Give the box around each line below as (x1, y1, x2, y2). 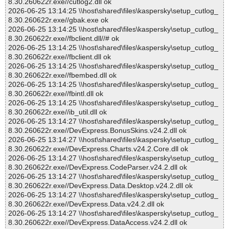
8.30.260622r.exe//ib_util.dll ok (8, 108, 107, 117)
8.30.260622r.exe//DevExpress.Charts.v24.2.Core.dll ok (8, 145, 188, 153)
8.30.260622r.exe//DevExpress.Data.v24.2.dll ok (8, 200, 164, 209)
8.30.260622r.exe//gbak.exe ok (8, 16, 108, 25)
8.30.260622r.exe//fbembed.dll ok (8, 71, 117, 80)
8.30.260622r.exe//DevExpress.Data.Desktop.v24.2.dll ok (8, 181, 193, 190)
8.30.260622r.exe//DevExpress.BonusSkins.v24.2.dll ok (8, 126, 187, 135)
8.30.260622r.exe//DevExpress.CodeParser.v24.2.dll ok (8, 163, 187, 172)
